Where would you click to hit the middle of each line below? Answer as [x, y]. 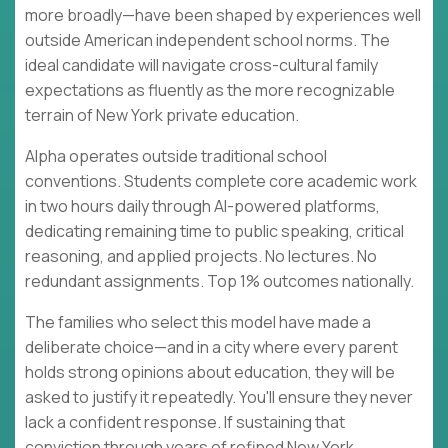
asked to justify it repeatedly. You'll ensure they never [219, 397]
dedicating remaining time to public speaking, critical [214, 231]
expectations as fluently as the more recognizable [210, 90]
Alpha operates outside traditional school [176, 156]
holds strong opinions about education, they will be [210, 372]
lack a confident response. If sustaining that [185, 422]
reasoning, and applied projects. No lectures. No [201, 256]
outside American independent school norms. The [207, 40]
